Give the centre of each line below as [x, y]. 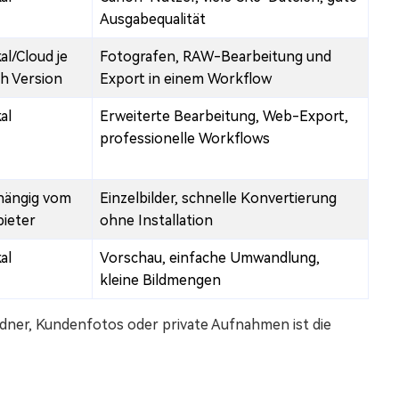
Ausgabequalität [153, 20]
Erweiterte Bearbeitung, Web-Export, [224, 117]
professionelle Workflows [185, 139]
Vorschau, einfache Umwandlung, [210, 258]
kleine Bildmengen [160, 281]
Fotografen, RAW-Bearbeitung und [216, 57]
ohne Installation [156, 221]
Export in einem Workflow [186, 79]
